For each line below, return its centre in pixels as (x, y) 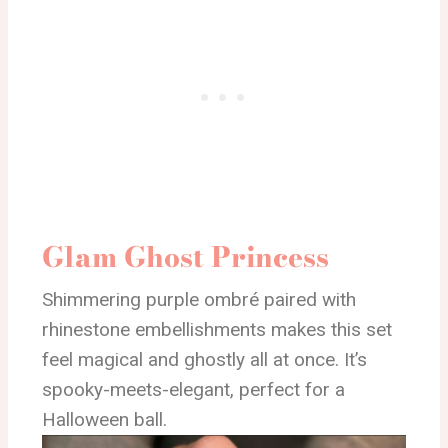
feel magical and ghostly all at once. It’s (204, 359)
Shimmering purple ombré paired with (199, 299)
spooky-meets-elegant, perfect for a (193, 389)
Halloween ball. (104, 419)
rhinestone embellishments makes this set (217, 329)
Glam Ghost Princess (185, 256)
